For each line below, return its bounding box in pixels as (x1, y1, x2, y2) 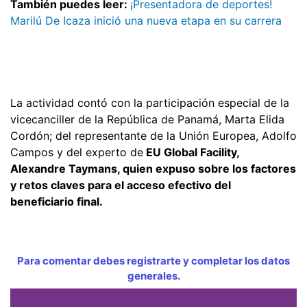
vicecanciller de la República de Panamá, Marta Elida (10, 112, 284, 126)
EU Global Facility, (143, 145, 239, 159)
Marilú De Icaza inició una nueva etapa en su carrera (10, 13, 282, 27)
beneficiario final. (10, 194, 103, 208)
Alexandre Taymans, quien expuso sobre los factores (10, 161, 296, 175)
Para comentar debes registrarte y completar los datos (17, 254, 290, 267)
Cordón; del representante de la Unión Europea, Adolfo (10, 128, 297, 143)
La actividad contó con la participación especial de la (10, 95, 289, 110)
